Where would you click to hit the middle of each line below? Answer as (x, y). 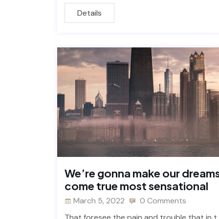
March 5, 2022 (99, 201)
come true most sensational (136, 186)
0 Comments (162, 201)
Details (89, 13)
